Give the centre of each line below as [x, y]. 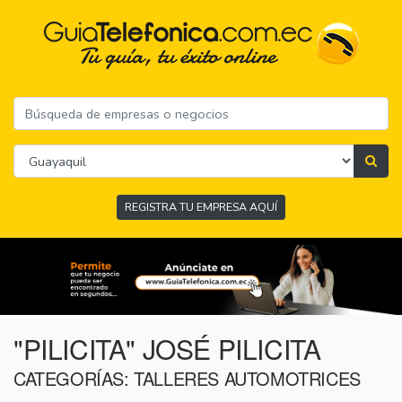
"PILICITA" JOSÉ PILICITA [167, 349]
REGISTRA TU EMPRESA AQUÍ [201, 207]
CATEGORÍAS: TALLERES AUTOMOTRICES [187, 379]
